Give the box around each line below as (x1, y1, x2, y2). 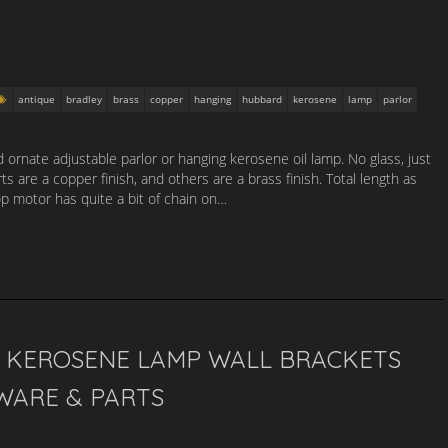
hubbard (242, 92, 282, 106)
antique (18, 92, 55, 106)
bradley (66, 92, 102, 106)
